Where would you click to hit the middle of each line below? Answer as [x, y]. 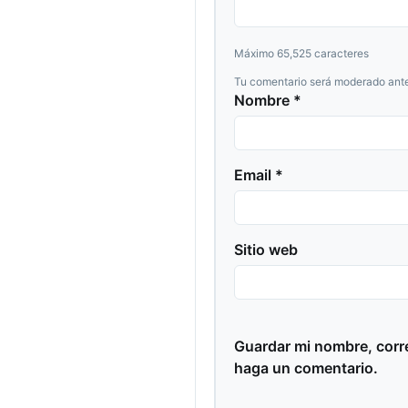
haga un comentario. [306, 368]
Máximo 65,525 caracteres [301, 53]
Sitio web [266, 250]
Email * [259, 175]
